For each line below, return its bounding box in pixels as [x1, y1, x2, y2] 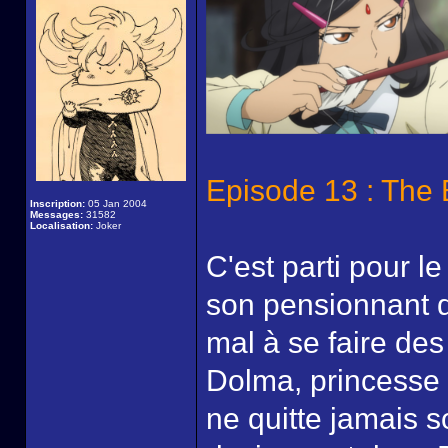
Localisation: [30, 220, 93, 231]
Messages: [30, 209, 83, 220]
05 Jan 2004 [85, 198, 147, 209]
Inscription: [30, 198, 85, 209]
